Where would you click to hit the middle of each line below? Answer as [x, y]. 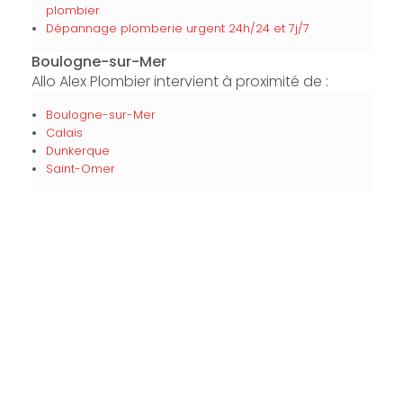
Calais [64, 133]
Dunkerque [77, 151]
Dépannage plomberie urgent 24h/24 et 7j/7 [177, 28]
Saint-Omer [80, 169]
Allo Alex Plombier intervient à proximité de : [179, 81]
